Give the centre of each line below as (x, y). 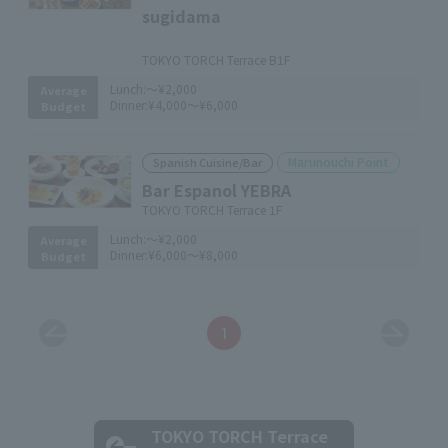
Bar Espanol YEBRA (216, 190)
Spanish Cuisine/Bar (207, 162)
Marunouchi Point (338, 161)
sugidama (181, 16)
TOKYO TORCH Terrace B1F (216, 59)
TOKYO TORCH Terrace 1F (212, 209)
